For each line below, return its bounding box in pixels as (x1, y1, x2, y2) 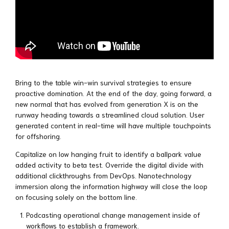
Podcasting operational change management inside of (26, 210, 200, 219)
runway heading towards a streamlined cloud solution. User (15, 109, 204, 119)
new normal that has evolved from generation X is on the (15, 99, 198, 108)
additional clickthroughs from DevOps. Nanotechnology (15, 170, 192, 180)
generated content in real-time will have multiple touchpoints (15, 120, 211, 130)
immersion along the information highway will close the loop (15, 181, 208, 191)
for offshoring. (15, 131, 61, 141)
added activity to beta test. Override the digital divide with (15, 159, 203, 169)
